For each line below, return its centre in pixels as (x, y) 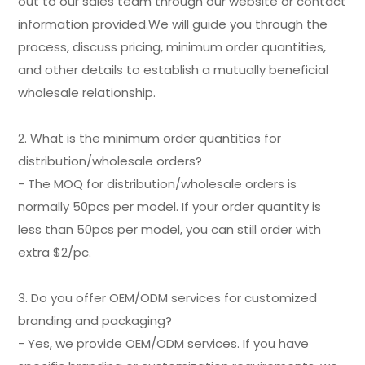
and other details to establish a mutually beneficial (174, 69)
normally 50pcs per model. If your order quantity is (170, 206)
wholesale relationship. (87, 92)
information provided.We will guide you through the (173, 24)
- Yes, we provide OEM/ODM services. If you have (164, 343)
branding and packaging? (95, 320)
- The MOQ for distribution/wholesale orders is (158, 183)
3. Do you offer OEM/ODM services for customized (168, 297)
